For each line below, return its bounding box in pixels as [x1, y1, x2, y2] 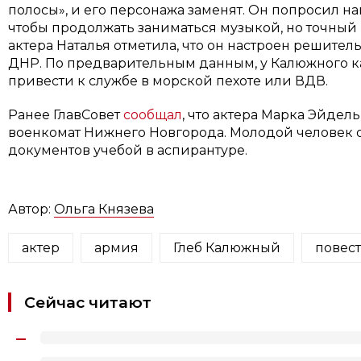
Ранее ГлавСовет [7, 106, 123, 122]
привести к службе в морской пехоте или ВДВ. [7, 73, 328, 89]
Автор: [7, 201, 54, 217]
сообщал [122, 106, 182, 122]
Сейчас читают [23, 292, 151, 312]
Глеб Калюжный [172, 239, 280, 255]
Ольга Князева [53, 201, 154, 217]
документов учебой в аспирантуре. [7, 142, 247, 158]
